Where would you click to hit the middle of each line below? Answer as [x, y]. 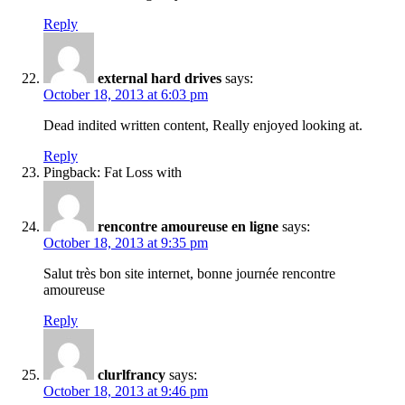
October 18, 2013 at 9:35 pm [126, 242]
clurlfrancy [132, 374]
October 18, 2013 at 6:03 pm [126, 94]
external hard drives [160, 78]
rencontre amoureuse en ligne [188, 226]
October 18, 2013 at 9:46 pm [126, 391]
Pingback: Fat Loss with [113, 172]
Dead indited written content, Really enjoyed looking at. [203, 125]
